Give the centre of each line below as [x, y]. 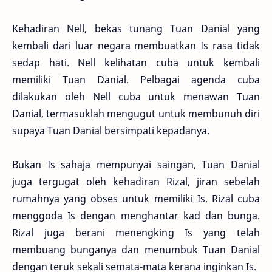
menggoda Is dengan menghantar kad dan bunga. [136, 215]
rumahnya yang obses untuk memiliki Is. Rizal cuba [136, 198]
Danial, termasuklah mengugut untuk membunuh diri [136, 113]
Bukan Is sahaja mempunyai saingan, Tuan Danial [136, 164]
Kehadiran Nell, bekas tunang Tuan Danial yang [136, 28]
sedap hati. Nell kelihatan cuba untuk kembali [136, 62]
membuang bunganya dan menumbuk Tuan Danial [136, 249]
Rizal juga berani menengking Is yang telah [136, 232]
